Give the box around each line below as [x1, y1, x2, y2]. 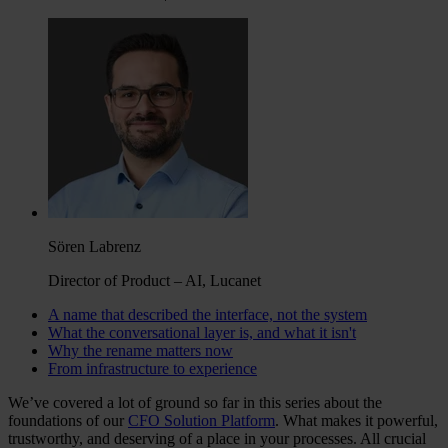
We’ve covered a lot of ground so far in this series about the [8, 393, 382, 411]
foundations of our [8, 411, 128, 429]
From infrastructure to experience [48, 359, 257, 377]
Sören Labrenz [48, 237, 141, 255]
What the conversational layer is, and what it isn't [48, 323, 356, 341]
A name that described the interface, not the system [48, 305, 367, 323]
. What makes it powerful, [275, 411, 438, 429]
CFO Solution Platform [128, 411, 275, 429]
